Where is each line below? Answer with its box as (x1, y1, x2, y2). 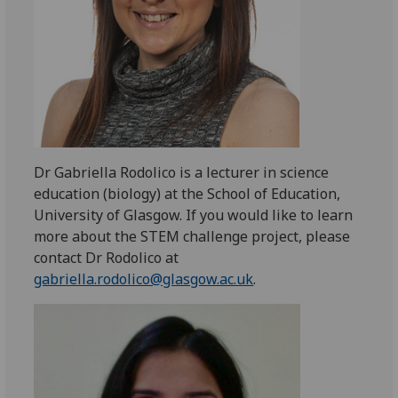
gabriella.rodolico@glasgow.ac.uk (34, 269, 254, 289)
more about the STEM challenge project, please (34, 227, 351, 246)
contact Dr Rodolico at (34, 248, 179, 267)
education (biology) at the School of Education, (34, 184, 341, 203)
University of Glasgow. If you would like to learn (34, 205, 354, 225)
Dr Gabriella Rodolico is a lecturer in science (34, 163, 330, 182)
